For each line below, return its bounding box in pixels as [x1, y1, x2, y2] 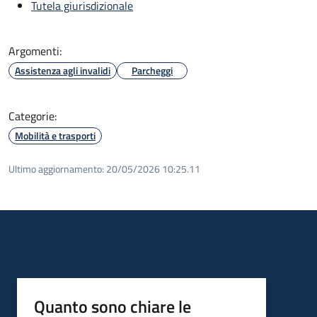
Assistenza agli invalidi [15, 62, 110, 78]
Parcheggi [132, 62, 173, 78]
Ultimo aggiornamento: [8, 161, 104, 176]
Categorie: [8, 107, 57, 125]
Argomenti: [8, 42, 62, 59]
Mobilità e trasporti [15, 127, 96, 143]
